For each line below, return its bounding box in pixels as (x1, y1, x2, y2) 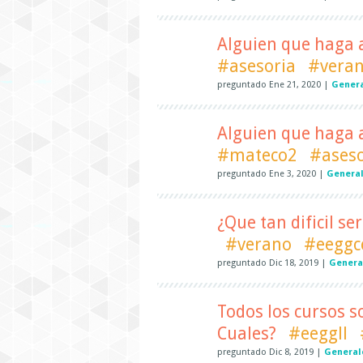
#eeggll (288, 323, 348, 344)
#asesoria (217, 56, 296, 76)
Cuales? (217, 323, 276, 344)
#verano (225, 234, 292, 254)
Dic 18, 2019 (269, 258, 318, 269)
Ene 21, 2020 (269, 79, 321, 91)
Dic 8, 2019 (269, 347, 314, 358)
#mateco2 (217, 145, 297, 165)
